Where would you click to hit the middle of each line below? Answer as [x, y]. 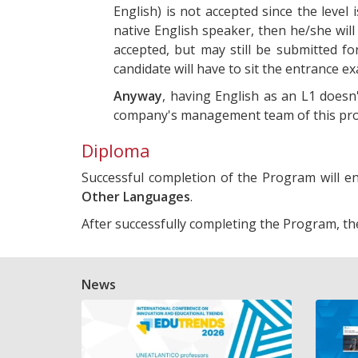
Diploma [116, 150]
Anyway [138, 95]
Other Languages [136, 196]
